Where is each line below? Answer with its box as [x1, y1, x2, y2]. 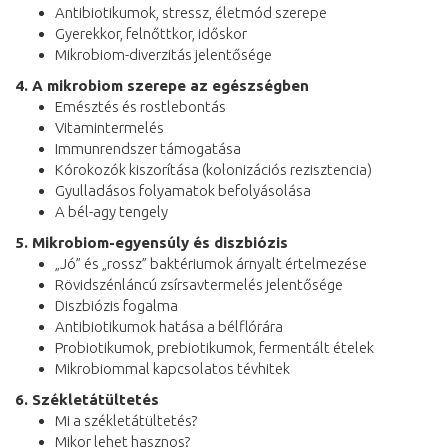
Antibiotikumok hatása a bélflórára [55, 317, 283, 335]
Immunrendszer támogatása [55, 139, 241, 157]
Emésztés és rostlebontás [55, 97, 226, 115]
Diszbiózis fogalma [55, 296, 178, 314]
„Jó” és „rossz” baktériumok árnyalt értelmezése [55, 254, 367, 272]
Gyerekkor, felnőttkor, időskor [55, 24, 247, 42]
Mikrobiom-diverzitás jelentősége [55, 45, 272, 63]
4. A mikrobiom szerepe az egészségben [15, 76, 309, 94]
